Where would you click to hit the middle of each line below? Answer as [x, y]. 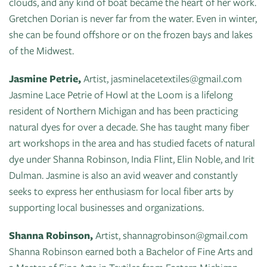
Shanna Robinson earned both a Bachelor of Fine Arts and [131, 251]
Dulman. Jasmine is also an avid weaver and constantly [123, 175]
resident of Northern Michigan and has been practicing [123, 111]
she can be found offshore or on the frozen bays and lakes [131, 34]
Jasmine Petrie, [46, 78]
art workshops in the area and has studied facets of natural [132, 143]
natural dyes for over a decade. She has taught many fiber [129, 127]
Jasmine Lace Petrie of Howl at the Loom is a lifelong [121, 94]
